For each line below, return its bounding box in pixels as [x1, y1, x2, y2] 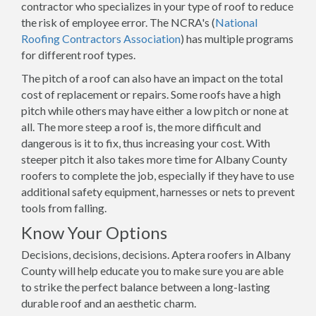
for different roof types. [21, 48, 135, 61]
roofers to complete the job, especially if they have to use [21, 169, 294, 182]
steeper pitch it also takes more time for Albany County [21, 152, 287, 166]
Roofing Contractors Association [21, 32, 181, 45]
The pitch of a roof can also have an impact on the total [21, 71, 283, 85]
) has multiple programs [181, 32, 293, 45]
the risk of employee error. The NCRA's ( [21, 16, 215, 29]
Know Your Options [21, 222, 167, 243]
